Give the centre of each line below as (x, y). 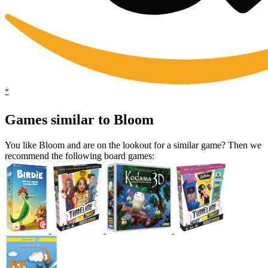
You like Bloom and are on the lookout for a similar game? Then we (133, 145)
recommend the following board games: (80, 156)
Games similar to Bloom (79, 120)
